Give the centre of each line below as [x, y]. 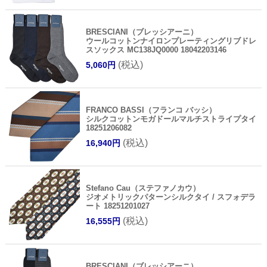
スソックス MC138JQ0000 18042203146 [156, 50]
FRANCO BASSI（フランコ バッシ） [151, 110]
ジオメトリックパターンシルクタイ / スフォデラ [170, 197]
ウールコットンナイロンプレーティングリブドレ [171, 41]
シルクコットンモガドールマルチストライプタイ [171, 119]
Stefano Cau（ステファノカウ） [143, 188]
